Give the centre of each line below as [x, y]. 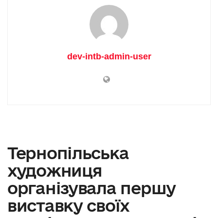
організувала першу [91, 188]
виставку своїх [69, 205]
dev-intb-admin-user [109, 56]
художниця [55, 170]
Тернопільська [68, 153]
